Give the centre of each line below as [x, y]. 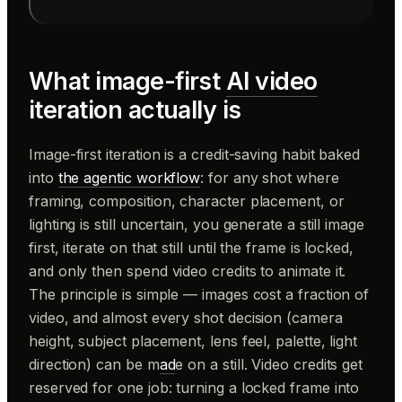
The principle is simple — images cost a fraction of [199, 294]
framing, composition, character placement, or [187, 201]
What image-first [127, 81]
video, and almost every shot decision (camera [186, 317]
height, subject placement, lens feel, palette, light [193, 341]
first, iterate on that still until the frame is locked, [191, 247]
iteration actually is [135, 109]
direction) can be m [94, 364]
